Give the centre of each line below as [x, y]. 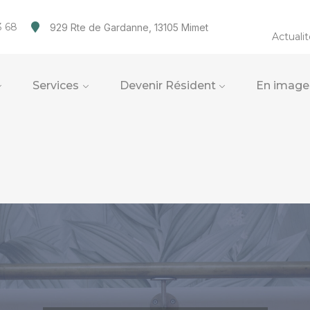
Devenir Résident [167, 85]
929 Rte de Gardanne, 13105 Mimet [129, 27]
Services [56, 85]
